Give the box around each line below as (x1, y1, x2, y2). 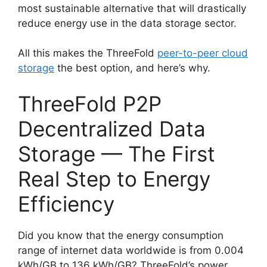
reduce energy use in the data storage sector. (18, 17, 237, 29)
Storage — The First (18, 141, 215, 166)
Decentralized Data (18, 116, 206, 141)
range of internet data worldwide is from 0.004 (18, 244, 244, 256)
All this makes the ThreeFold (18, 47, 157, 59)
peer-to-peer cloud (157, 47, 248, 59)
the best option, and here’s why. (54, 62, 210, 74)
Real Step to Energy (18, 166, 210, 191)
